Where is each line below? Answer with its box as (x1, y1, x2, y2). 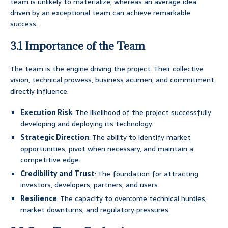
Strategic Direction (20, 132, 89, 144)
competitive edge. (20, 154, 80, 166)
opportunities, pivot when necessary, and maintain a (20, 143, 193, 155)
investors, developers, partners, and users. (20, 179, 159, 191)
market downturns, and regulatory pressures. (20, 204, 170, 216)
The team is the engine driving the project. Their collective (10, 63, 204, 75)
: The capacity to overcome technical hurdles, (57, 193, 207, 205)
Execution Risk (20, 107, 72, 119)
